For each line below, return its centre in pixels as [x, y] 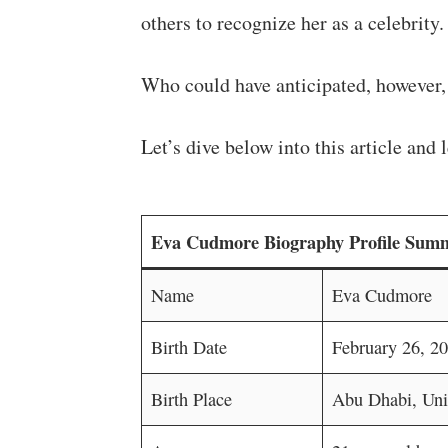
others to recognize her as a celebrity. [292, 22]
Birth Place [191, 399]
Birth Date [188, 347]
